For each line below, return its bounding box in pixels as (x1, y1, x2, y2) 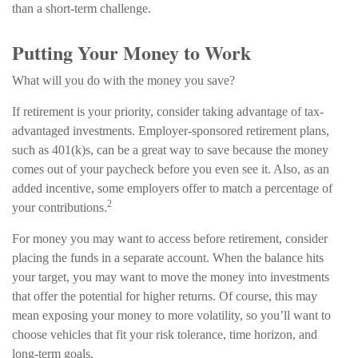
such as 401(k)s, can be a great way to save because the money (12, 143, 328, 157)
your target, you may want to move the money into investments (12, 270, 329, 284)
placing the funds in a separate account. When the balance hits (12, 251, 324, 265)
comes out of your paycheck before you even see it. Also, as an (12, 162, 329, 176)
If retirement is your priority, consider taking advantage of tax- (12, 105, 324, 118)
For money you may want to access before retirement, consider (12, 232, 328, 245)
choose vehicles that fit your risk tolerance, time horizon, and (12, 328, 317, 341)
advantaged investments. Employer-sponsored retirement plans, (12, 124, 329, 137)
